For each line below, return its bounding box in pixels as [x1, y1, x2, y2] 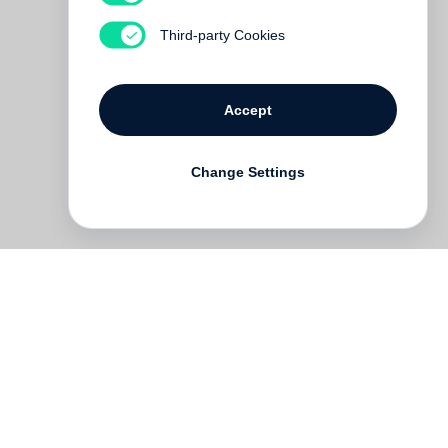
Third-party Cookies [159, 26, 285, 43]
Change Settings [191, 163, 305, 180]
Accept [224, 101, 272, 118]
